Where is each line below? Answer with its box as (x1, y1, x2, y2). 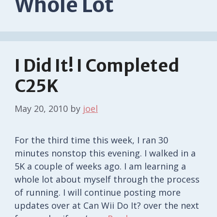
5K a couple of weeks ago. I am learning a (15, 160, 186, 172)
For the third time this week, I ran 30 (15, 134, 168, 146)
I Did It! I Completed (15, 55, 179, 77)
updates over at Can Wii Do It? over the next (15, 199, 199, 211)
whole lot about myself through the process (15, 173, 200, 185)
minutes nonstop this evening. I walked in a (15, 147, 196, 159)
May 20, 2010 (15, 102, 68, 114)
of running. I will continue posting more (15, 186, 181, 198)
